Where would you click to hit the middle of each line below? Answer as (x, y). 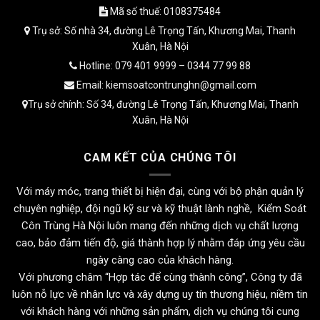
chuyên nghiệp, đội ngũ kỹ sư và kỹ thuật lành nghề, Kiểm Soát (160, 209)
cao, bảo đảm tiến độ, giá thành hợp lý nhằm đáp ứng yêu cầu (160, 243)
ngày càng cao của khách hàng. (160, 260)
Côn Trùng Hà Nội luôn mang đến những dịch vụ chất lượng (160, 226)
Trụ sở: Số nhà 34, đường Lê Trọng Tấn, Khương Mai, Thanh (163, 31)
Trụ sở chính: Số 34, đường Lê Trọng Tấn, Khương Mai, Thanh (163, 105)
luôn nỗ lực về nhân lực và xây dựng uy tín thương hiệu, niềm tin (160, 295)
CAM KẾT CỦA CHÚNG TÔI (160, 158)
